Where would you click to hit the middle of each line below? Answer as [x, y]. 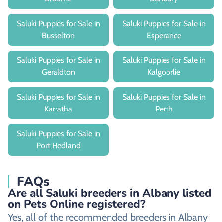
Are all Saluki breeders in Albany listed [110, 193]
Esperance [164, 35]
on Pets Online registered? [77, 204]
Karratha [58, 109]
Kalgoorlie [164, 72]
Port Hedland [58, 145]
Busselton [58, 35]
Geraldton [58, 72]
